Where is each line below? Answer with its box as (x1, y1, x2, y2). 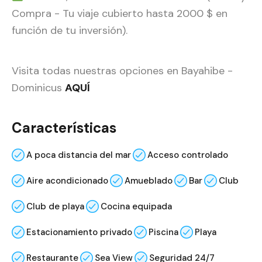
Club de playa (26, 201, 84, 213)
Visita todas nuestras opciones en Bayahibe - (12, 64, 233, 78)
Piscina (149, 226, 178, 239)
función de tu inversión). (12, 23, 127, 38)
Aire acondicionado (26, 175, 108, 187)
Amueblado (125, 175, 173, 187)
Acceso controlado (147, 149, 228, 161)
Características (12, 119, 116, 137)
